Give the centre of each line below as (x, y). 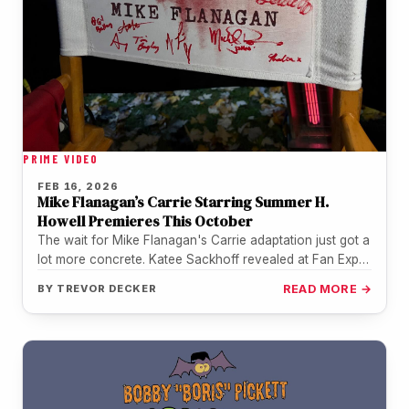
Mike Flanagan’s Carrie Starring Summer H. (183, 201)
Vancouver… (74, 278)
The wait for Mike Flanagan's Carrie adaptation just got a (204, 240)
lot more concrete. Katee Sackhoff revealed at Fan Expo (202, 259)
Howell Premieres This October (145, 220)
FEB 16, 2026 (78, 186)
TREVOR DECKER (107, 288)
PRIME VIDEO (61, 158)
